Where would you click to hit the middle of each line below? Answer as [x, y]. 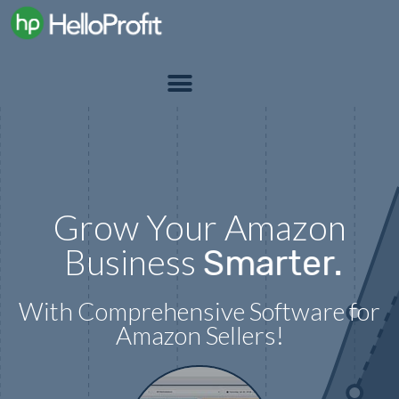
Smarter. [273, 263]
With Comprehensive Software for [199, 311]
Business [130, 261]
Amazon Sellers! [199, 335]
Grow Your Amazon [199, 226]
